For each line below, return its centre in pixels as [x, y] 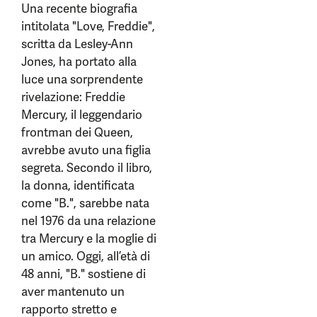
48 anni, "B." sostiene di [83, 274]
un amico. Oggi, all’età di [86, 256]
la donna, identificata [78, 185]
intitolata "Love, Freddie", [88, 26]
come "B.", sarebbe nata [85, 203]
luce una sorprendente [82, 79]
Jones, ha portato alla [79, 62]
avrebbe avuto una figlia [86, 150]
